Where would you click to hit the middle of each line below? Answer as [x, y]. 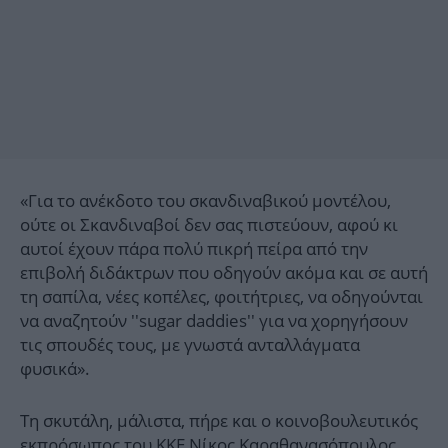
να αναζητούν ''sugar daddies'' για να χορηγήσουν [214, 321]
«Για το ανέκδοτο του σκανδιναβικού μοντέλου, [205, 201]
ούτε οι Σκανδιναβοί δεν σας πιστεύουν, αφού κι [209, 225]
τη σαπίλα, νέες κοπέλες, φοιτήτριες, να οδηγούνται [221, 297]
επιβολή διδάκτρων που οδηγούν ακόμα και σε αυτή [224, 273]
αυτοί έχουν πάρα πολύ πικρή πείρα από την [194, 249]
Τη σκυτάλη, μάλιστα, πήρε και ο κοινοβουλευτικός [219, 421]
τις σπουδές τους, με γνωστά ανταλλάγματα [190, 345]
